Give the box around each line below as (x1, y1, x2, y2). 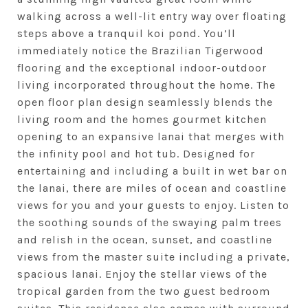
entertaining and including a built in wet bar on (17, 164, 287, 177)
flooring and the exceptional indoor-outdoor (17, 61, 267, 74)
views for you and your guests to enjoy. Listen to (17, 199, 289, 212)
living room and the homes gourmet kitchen (17, 113, 267, 126)
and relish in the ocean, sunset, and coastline (17, 233, 272, 246)
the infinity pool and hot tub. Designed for (17, 147, 255, 160)
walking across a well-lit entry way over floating (17, 10, 287, 23)
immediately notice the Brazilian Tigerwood (17, 44, 264, 57)
